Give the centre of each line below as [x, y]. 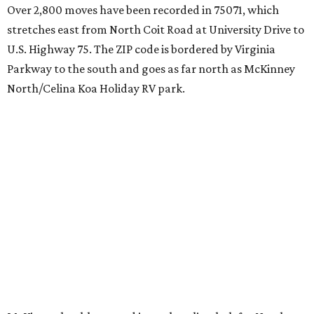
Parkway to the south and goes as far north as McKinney [151, 69]
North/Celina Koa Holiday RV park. [96, 89]
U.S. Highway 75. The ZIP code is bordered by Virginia [141, 49]
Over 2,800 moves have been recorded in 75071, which [143, 10]
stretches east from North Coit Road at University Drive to [156, 30]
